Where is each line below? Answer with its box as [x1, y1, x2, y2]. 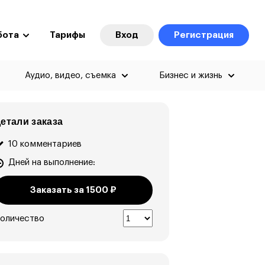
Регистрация [174, 31, 234, 40]
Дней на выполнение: [8, 158, 96, 167]
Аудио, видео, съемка [25, 71, 117, 80]
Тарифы [50, 31, 85, 40]
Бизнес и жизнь [159, 71, 222, 80]
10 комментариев [8, 140, 82, 148]
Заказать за [30, 186, 86, 195]
